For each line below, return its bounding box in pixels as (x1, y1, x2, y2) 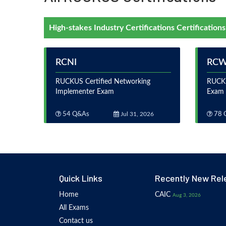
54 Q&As (61, 111, 89, 118)
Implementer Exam (55, 88, 114, 95)
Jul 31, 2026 (119, 111, 154, 117)
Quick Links (59, 173, 102, 184)
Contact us (59, 217, 93, 224)
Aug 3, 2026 (173, 193, 201, 198)
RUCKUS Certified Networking (55, 78, 150, 85)
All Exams (59, 204, 89, 211)
